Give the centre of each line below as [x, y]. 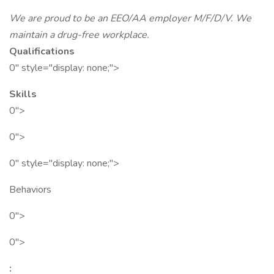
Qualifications [42, 51]
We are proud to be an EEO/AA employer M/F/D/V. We [130, 18]
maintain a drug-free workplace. [79, 35]
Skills [23, 94]
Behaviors [30, 190]
